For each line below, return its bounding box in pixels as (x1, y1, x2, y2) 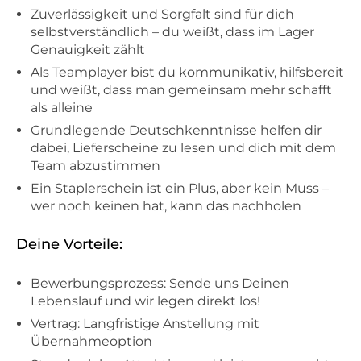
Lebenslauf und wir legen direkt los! (31, 293, 260, 309)
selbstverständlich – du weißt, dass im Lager (31, 23, 314, 39)
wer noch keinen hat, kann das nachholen (31, 198, 301, 214)
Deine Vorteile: (16, 235, 122, 254)
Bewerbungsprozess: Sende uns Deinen (31, 276, 289, 292)
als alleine (31, 99, 93, 115)
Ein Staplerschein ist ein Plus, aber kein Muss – (31, 180, 329, 197)
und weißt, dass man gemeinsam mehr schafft (31, 81, 332, 98)
